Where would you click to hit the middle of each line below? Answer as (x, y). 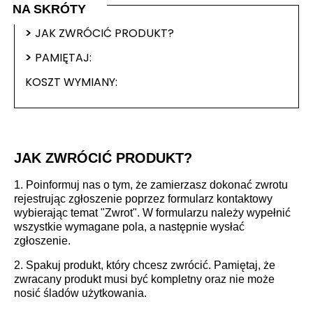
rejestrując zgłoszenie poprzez (91, 198)
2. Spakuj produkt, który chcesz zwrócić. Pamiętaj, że (145, 265)
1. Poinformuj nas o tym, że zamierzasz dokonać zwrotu (151, 184)
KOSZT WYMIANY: (73, 82)
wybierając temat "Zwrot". (78, 212)
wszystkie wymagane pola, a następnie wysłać (129, 226)
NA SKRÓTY (49, 9)
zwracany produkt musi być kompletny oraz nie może (144, 279)
